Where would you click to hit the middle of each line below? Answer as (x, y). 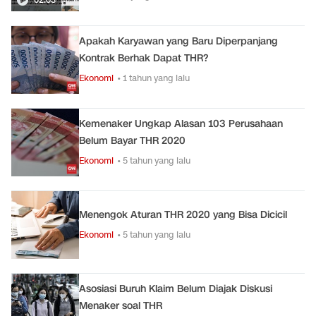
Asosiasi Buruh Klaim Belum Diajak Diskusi (176, 289)
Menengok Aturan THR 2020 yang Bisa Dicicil (183, 215)
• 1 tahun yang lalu (153, 78)
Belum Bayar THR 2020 (132, 141)
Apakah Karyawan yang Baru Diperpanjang (178, 41)
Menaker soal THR (121, 306)
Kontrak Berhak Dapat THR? (144, 58)
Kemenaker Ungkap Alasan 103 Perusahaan (181, 124)
